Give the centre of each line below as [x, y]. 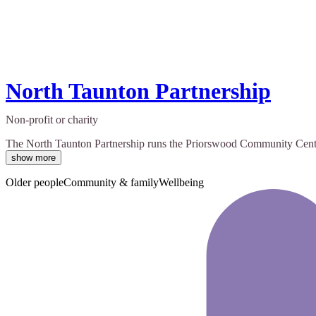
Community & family [111, 183]
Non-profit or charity [52, 120]
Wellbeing [181, 183]
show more [34, 158]
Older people [35, 183]
